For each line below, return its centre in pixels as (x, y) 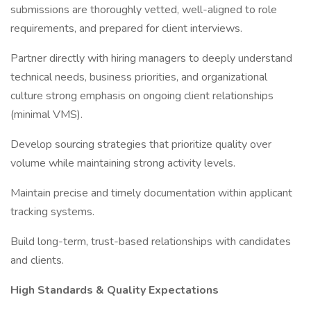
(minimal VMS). (47, 115)
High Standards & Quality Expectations (115, 290)
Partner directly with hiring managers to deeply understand (151, 58)
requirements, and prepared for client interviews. (126, 28)
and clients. (37, 260)
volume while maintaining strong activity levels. (123, 163)
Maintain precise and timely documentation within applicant (151, 193)
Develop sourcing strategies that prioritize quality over (141, 144)
